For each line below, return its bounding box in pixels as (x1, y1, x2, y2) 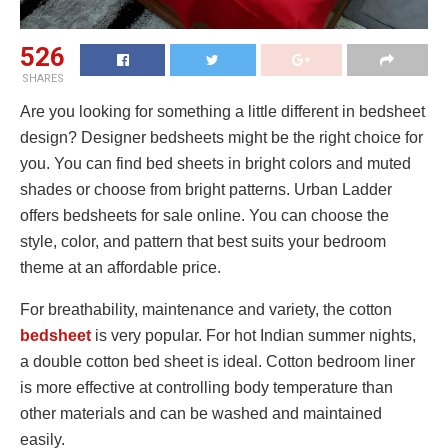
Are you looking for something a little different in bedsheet (20, 102, 425, 120)
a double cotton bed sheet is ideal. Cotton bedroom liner (20, 352, 415, 370)
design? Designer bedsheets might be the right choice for (20, 128, 423, 146)
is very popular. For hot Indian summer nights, (91, 326, 416, 344)
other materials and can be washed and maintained (20, 404, 382, 422)
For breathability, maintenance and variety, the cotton (20, 300, 392, 318)
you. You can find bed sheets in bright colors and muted (20, 154, 411, 172)
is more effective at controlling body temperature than (20, 378, 393, 396)
